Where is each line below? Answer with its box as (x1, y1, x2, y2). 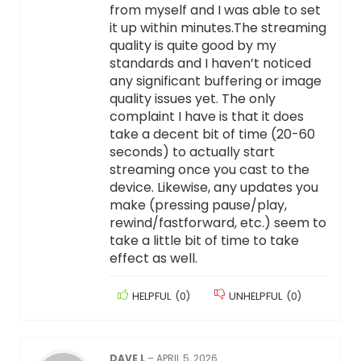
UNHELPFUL (228, 289, 282, 304)
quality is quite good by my (109, 36, 276, 56)
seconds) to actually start (109, 143, 275, 162)
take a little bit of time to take (109, 231, 299, 251)
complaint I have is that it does (109, 107, 304, 127)
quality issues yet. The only (109, 89, 276, 109)
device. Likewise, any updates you (109, 178, 318, 197)
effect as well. (109, 249, 197, 268)
